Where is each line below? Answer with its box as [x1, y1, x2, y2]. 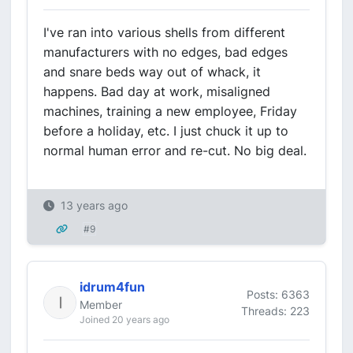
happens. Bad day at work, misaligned [43, 84, 270, 99]
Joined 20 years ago [80, 314, 169, 325]
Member [80, 298, 122, 311]
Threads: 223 [241, 303, 310, 318]
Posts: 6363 [247, 287, 310, 301]
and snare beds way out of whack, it [43, 64, 261, 80]
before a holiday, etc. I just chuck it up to [43, 123, 288, 139]
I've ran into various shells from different [43, 24, 285, 40]
